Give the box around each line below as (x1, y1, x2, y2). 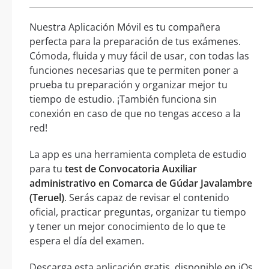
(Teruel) (29, 190, 64, 204)
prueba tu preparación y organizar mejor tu (29, 77, 228, 91)
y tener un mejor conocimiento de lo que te (29, 219, 226, 233)
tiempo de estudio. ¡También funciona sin (29, 92, 217, 106)
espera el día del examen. (29, 234, 144, 247)
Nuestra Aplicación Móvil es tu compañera (29, 20, 220, 34)
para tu (29, 162, 65, 175)
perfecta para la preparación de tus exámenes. (29, 34, 241, 48)
